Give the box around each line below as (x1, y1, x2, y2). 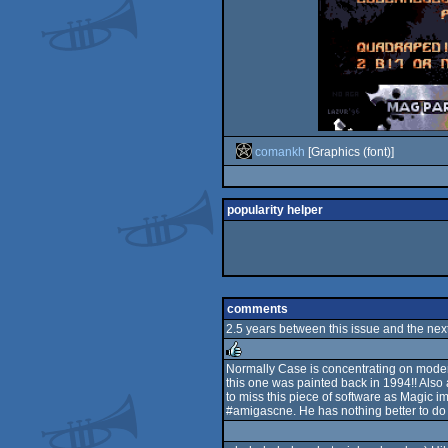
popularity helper (227, 203, 323, 217)
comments (227, 302, 288, 316)
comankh (255, 144, 305, 159)
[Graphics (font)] (305, 144, 394, 159)
